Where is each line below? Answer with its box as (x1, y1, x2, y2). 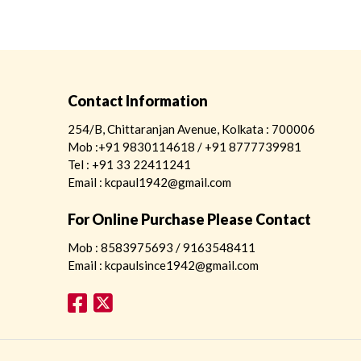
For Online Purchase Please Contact (68, 210, 311, 228)
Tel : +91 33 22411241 (68, 156, 191, 172)
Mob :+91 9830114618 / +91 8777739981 (68, 139, 301, 154)
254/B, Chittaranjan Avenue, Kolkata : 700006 (68, 121, 315, 136)
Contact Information (68, 91, 208, 110)
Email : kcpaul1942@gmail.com (68, 174, 231, 189)
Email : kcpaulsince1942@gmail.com (68, 257, 259, 272)
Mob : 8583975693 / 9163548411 (68, 239, 255, 255)
